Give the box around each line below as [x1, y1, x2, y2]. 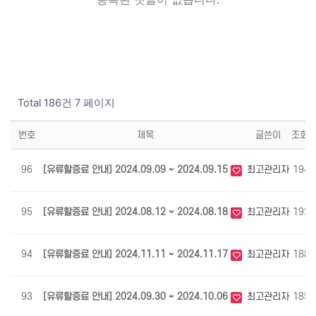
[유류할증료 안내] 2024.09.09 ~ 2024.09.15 [43, 164, 231, 176]
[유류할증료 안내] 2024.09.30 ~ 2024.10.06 [43, 291, 231, 303]
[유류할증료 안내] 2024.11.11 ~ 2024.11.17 [43, 249, 231, 260]
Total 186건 [18, 97, 72, 110]
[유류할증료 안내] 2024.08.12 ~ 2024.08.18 [43, 207, 231, 218]
